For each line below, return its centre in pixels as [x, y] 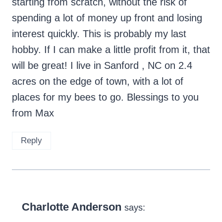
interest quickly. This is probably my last [99, 33]
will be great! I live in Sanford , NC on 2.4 [102, 65]
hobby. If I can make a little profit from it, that [111, 49]
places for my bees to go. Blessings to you [105, 97]
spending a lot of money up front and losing [107, 18]
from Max [33, 113]
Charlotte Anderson [72, 207]
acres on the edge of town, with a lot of [98, 81]
